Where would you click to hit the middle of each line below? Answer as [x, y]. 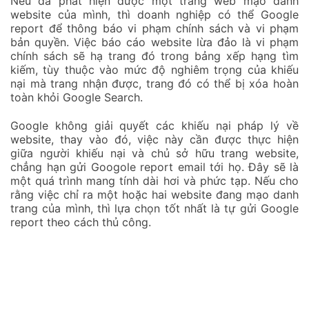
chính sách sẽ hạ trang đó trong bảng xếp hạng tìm [154, 56]
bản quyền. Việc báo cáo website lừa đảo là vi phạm [154, 42]
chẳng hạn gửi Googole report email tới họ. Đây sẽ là [154, 167]
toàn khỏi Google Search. [77, 98]
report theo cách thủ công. [81, 222]
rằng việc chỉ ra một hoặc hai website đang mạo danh [154, 194]
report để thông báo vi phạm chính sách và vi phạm [154, 29]
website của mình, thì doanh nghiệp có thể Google [154, 15]
